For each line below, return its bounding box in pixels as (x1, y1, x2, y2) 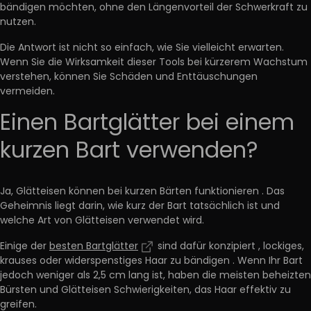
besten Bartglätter (49, 238, 138, 255)
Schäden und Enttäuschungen (110, 69, 258, 86)
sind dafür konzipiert (158, 238, 255, 255)
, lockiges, (258, 238, 304, 255)
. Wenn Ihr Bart (233, 253, 303, 269)
